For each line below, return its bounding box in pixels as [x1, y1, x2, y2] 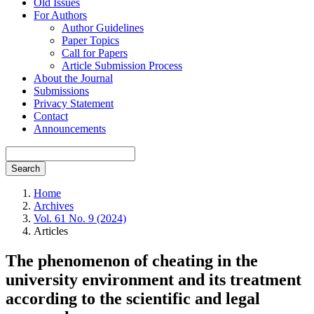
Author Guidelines [62, 22, 144, 34]
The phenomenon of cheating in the [6, 251, 258, 270]
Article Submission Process [62, 60, 182, 71]
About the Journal [34, 72, 113, 84]
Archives [34, 200, 74, 212]
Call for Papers [62, 47, 128, 59]
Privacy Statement [34, 97, 114, 109]
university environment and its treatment [6, 270, 301, 289]
